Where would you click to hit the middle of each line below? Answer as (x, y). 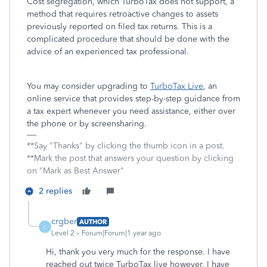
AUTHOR (93, 221)
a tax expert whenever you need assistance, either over (131, 111)
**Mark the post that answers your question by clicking (130, 158)
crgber (64, 221)
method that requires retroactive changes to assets (122, 14)
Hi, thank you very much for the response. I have (138, 252)
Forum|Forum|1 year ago (121, 233)
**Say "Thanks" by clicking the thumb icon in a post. (126, 146)
